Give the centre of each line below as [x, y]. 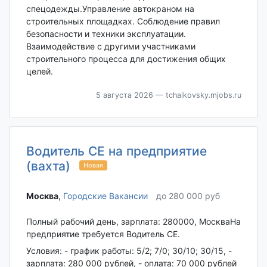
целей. [39, 71]
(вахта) [48, 166]
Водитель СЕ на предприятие [116, 151]
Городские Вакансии [105, 195]
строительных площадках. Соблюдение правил [123, 21]
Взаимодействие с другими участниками [111, 46]
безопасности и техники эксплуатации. [106, 33]
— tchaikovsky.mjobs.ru [197, 95]
